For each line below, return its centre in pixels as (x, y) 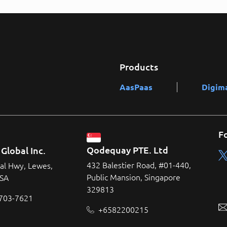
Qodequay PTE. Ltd (127, 150)
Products (139, 67)
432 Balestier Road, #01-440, (139, 165)
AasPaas (136, 87)
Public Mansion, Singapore (134, 177)
